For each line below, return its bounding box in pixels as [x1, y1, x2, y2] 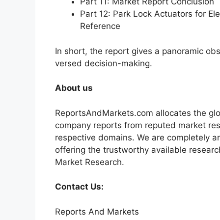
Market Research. [55, 157, 124, 167]
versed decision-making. [55, 58, 152, 68]
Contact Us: [55, 182, 104, 192]
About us [55, 83, 93, 93]
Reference [80, 21, 120, 31]
